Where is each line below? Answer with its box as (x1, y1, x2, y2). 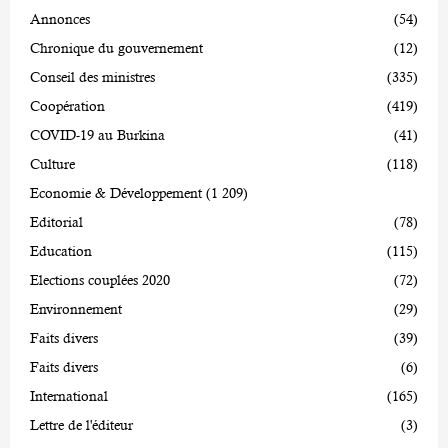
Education (30, 242, 92, 259)
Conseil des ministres (30, 68, 155, 85)
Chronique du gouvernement (30, 39, 203, 56)
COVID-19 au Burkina (30, 126, 165, 143)
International (30, 387, 108, 404)
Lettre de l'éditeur (30, 416, 133, 433)
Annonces (30, 10, 90, 27)
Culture (30, 155, 75, 172)
